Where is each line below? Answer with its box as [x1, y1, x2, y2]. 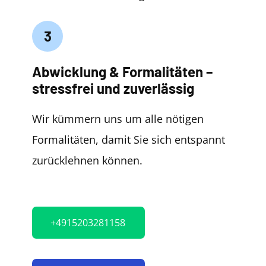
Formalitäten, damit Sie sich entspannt [32, 132, 225, 147]
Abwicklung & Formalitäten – [32, 63, 213, 80]
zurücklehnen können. [32, 153, 142, 167]
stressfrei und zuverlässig [32, 80, 194, 97]
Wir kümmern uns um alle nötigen [32, 112, 204, 126]
